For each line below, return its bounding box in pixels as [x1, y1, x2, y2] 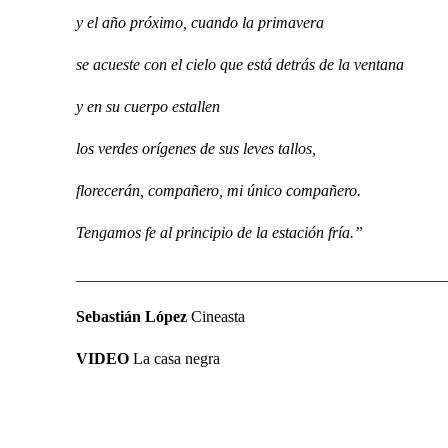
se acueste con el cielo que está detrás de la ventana [76, 56, 404, 73]
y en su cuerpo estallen [76, 98, 220, 115]
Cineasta [187, 308, 245, 325]
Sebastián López [76, 308, 187, 325]
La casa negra [129, 350, 220, 367]
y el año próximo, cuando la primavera [76, 14, 324, 31]
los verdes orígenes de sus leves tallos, [76, 140, 316, 157]
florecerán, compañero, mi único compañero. [76, 182, 361, 199]
